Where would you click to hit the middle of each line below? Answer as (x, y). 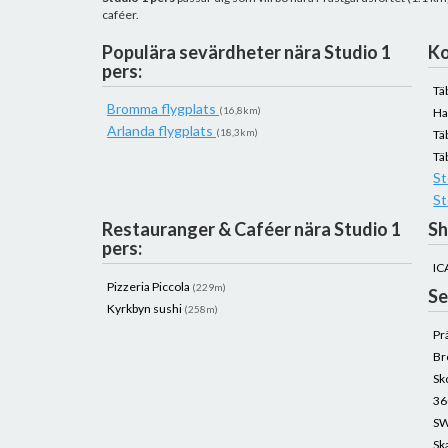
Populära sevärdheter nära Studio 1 (246, 52)
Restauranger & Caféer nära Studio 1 (251, 229)
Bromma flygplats (163, 108)
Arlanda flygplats (161, 130)
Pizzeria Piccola (149, 286)
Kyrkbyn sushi (145, 308)
